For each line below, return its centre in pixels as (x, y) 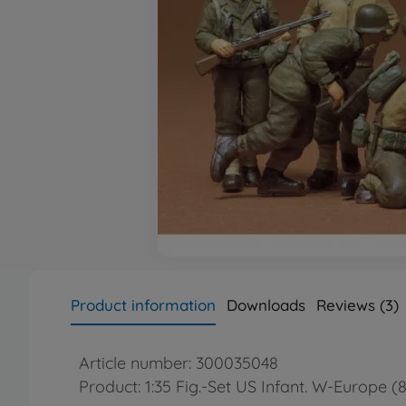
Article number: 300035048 (179, 363)
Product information (143, 305)
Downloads (266, 305)
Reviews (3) (358, 305)
